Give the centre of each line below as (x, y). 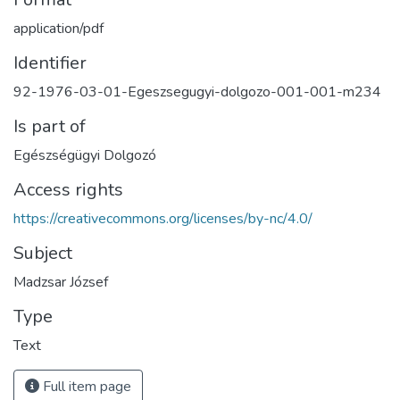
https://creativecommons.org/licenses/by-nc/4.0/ (163, 219)
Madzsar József (61, 283)
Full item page (85, 387)
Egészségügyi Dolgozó (85, 156)
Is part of (50, 127)
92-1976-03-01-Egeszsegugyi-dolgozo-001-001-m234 (197, 92)
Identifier (50, 63)
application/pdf (58, 29)
